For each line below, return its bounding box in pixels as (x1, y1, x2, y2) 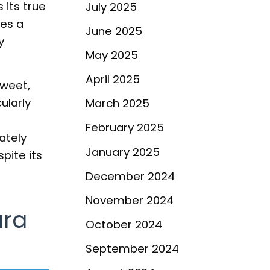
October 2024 (86, 216, 162, 232)
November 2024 (86, 192, 174, 208)
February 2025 (86, 120, 164, 136)
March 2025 (86, 96, 149, 111)
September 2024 (86, 241, 179, 257)
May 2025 (86, 48, 138, 63)
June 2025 (86, 23, 142, 39)
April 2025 (86, 72, 140, 87)
